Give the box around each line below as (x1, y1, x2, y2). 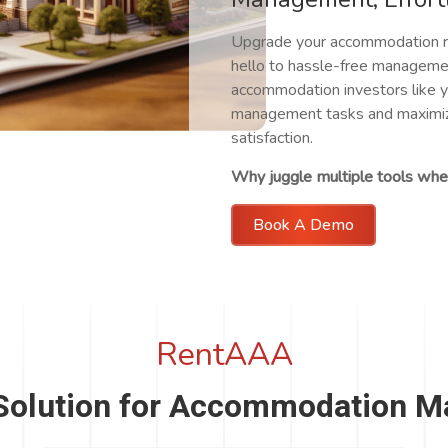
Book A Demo (310, 214, 354, 236)
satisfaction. (231, 127, 313, 149)
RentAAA (155, 333, 293, 376)
